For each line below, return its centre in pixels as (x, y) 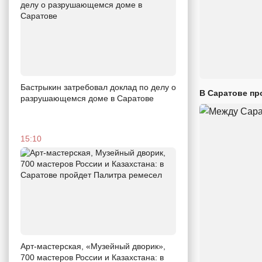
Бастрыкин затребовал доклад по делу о (98, 87)
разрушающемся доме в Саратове (87, 98)
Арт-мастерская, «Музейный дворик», (93, 246)
